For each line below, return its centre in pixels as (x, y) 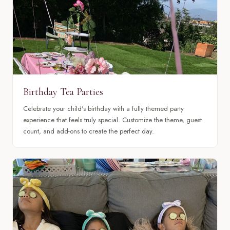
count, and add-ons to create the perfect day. (89, 131)
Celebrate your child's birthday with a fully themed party (103, 109)
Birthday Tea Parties (63, 92)
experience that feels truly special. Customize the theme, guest (112, 120)
